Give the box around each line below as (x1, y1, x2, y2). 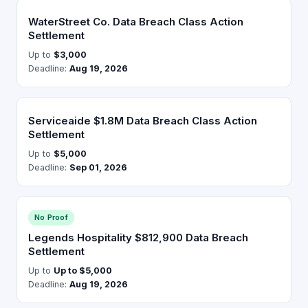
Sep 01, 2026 (69, 162, 127, 173)
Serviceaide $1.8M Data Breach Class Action (28, 114, 257, 127)
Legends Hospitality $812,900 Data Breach (28, 231, 248, 244)
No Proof (34, 212, 68, 222)
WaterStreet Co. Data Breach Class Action (28, 15, 243, 28)
